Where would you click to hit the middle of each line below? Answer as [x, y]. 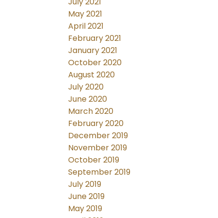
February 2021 [95, 38]
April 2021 [86, 26]
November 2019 [98, 148]
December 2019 [98, 136]
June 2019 [87, 197]
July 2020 [86, 87]
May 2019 [85, 209]
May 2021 [85, 14]
